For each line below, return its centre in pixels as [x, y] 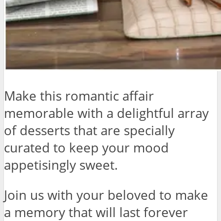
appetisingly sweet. [61, 165]
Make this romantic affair [79, 96]
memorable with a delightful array [106, 113]
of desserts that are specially [89, 131]
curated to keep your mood [86, 148]
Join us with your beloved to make [106, 195]
